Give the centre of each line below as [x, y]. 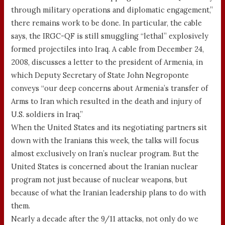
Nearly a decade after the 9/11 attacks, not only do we [105, 218]
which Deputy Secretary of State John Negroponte [100, 75]
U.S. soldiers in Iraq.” [47, 114]
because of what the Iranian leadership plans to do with [109, 192]
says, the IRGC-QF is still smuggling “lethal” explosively [110, 36]
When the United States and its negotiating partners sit [109, 127]
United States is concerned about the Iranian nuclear [105, 166]
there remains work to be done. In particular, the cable [107, 23]
